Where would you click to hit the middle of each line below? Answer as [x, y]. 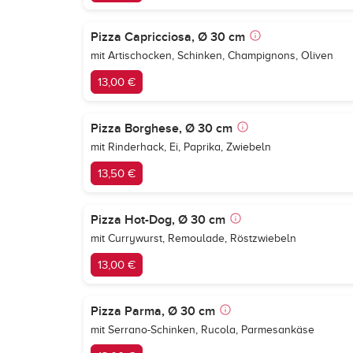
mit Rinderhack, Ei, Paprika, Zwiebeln [181, 147]
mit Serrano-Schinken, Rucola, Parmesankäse [203, 330]
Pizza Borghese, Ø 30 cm [162, 128]
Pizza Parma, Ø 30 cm [153, 311]
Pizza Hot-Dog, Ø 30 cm [158, 220]
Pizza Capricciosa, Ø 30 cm [168, 37]
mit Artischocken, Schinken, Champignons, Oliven [212, 56]
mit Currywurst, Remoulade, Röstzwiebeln [193, 238]
